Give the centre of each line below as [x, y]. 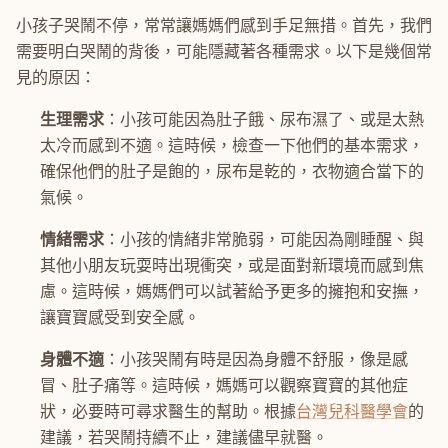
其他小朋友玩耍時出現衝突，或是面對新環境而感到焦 [232, 265]
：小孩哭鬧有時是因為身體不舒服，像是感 [256, 359]
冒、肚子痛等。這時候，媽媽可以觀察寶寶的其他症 [224, 385]
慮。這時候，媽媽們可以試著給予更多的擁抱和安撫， [232, 291]
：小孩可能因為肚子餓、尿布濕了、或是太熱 [264, 119]
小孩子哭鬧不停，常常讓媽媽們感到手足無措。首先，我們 [224, 25]
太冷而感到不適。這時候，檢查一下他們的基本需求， [232, 145]
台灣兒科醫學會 [352, 411]
